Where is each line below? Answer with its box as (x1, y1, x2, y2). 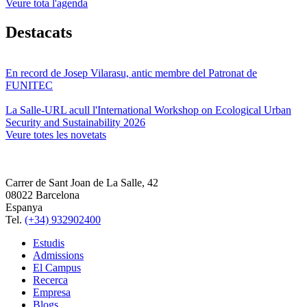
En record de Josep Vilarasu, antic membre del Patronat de (5, 67, 257, 79)
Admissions (33, 249, 84, 262)
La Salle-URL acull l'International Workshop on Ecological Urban (5, 104, 291, 116)
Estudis (33, 237, 64, 249)
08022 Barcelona (5, 189, 79, 201)
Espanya (5, 201, 42, 214)
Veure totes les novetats (5, 129, 106, 141)
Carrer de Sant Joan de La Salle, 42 (5, 177, 158, 189)
